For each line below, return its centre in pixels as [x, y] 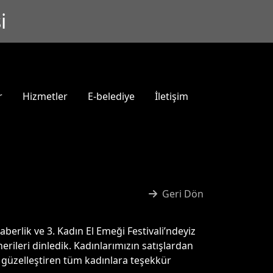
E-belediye [111, 96]
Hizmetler [45, 96]
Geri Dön [183, 194]
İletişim [172, 96]
